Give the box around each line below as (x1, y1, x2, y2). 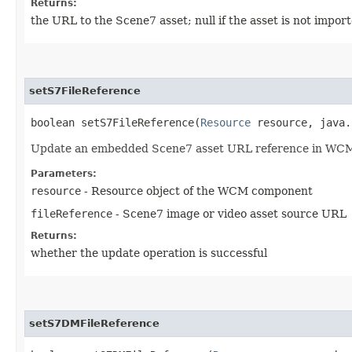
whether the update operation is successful (31, 247, 267, 259)
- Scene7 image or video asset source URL (112, 207, 346, 220)
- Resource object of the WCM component (81, 185, 313, 197)
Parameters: (31, 168, 97, 179)
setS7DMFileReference (29, 317, 159, 329)
